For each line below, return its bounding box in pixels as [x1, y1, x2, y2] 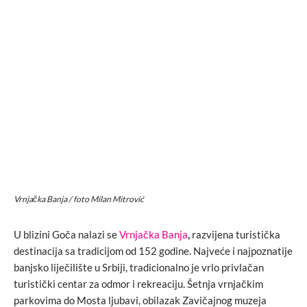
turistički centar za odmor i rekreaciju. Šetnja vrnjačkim [14, 277, 263, 290]
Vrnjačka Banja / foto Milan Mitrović [14, 194, 144, 205]
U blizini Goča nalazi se [14, 228, 119, 241]
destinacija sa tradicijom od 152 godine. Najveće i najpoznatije [14, 244, 293, 257]
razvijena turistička [192, 228, 280, 241]
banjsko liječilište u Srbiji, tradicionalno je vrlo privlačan [14, 260, 264, 273]
